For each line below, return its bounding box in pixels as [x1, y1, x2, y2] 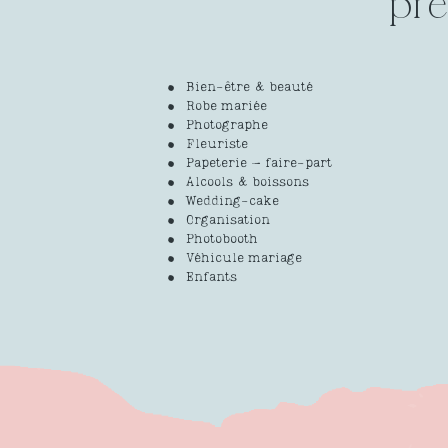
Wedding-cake [186, 195, 279, 209]
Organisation [186, 214, 270, 228]
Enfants [186, 271, 237, 285]
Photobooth [186, 233, 258, 247]
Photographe [186, 119, 268, 133]
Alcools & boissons [186, 176, 309, 190]
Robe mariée [186, 100, 267, 114]
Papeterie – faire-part [186, 157, 332, 171]
